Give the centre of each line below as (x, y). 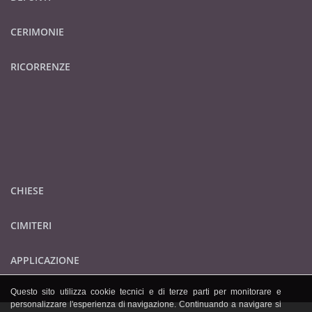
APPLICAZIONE (45, 260)
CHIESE (27, 191)
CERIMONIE (37, 32)
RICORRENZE (40, 67)
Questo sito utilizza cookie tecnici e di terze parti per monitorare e (146, 292)
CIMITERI (31, 226)
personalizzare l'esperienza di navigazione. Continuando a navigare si (146, 304)
